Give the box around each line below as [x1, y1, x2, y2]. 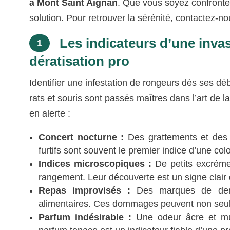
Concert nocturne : [39, 131, 124, 142]
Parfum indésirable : [39, 212, 131, 222]
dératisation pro [29, 53, 130, 69]
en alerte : [29, 108, 71, 119]
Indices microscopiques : [39, 158, 152, 169]
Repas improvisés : [39, 185, 131, 196]
